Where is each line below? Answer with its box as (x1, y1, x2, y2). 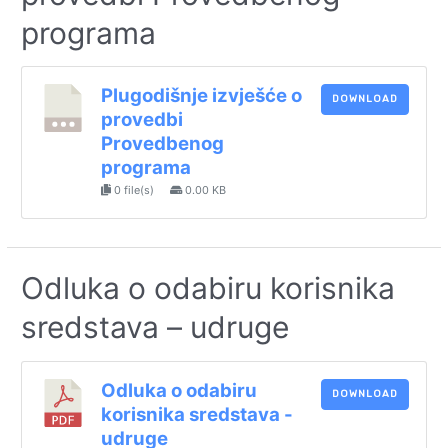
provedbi (100, 108, 183, 132)
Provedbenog (100, 132, 224, 156)
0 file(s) (110, 183, 157, 198)
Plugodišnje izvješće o (100, 84, 302, 108)
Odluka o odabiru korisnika (21, 270, 396, 307)
